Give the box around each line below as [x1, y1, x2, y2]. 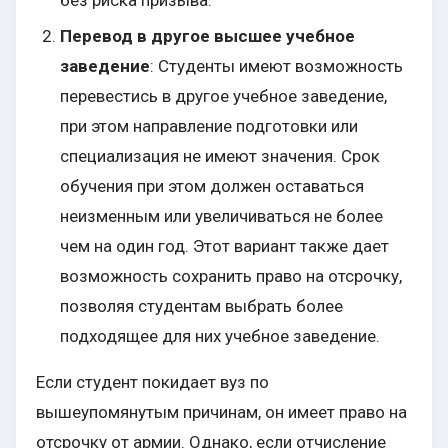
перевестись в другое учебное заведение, [60, 86, 387, 107]
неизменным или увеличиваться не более [60, 206, 383, 227]
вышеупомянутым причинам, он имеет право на [36, 402, 407, 423]
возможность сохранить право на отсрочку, [60, 266, 402, 287]
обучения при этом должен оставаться [60, 176, 364, 197]
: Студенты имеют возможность [150, 56, 403, 77]
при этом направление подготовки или [60, 116, 358, 137]
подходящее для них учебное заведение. [60, 326, 380, 347]
